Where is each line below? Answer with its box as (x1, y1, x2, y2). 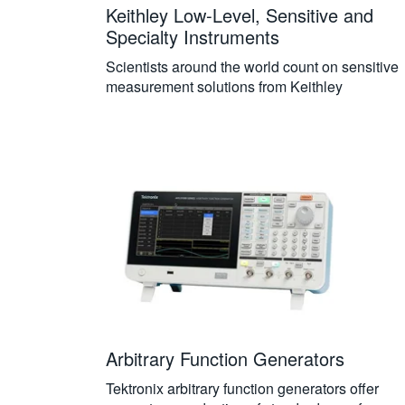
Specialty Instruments (106, 24, 279, 50)
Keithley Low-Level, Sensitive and (106, 2, 373, 28)
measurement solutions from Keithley (106, 76, 343, 97)
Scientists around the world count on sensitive (106, 56, 399, 77)
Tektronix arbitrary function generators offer (106, 378, 379, 399)
